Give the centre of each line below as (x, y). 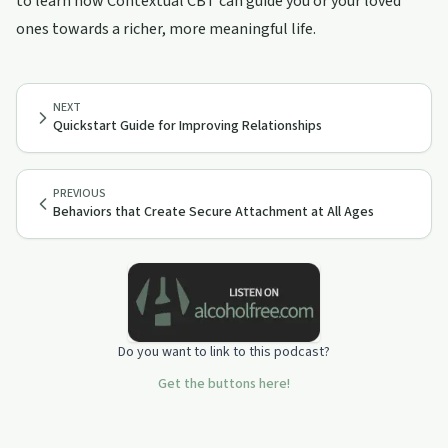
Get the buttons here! (224, 383)
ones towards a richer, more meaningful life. (166, 29)
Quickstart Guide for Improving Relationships (187, 126)
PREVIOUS (79, 193)
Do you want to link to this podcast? (224, 351)
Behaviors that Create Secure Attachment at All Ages (213, 212)
